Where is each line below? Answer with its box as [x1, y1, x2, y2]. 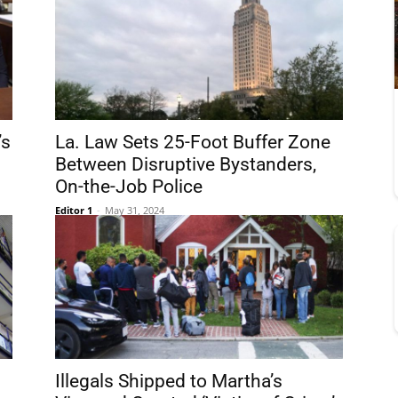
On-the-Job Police [55, 176, 203, 197]
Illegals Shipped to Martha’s [55, 370, 283, 392]
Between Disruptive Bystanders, [55, 154, 316, 175]
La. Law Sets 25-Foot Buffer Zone [55, 131, 330, 153]
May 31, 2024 [105, 203, 164, 217]
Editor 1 [55, 203, 92, 217]
